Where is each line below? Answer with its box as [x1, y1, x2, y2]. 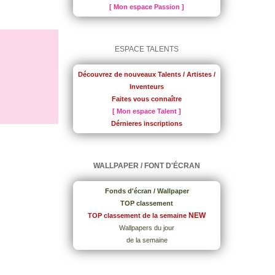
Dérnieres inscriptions [111, 120, 182, 127]
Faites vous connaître [112, 95, 182, 103]
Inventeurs [130, 83, 164, 90]
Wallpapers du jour [119, 224, 174, 231]
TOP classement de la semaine [88, 212, 187, 219]
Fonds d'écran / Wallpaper [104, 187, 189, 195]
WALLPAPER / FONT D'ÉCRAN [93, 161, 200, 170]
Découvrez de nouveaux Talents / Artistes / [78, 71, 215, 78]
